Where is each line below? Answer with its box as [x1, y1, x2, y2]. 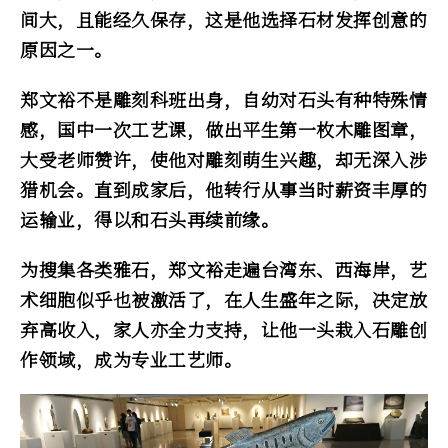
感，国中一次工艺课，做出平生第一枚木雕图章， [20, 116, 427, 142]
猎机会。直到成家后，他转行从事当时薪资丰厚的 [20, 176, 427, 202]
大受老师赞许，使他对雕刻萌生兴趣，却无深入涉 [20, 146, 427, 172]
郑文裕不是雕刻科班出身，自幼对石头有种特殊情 [20, 86, 427, 112]
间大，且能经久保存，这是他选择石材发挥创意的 [20, 6, 427, 32]
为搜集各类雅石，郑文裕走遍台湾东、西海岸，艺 [20, 256, 427, 282]
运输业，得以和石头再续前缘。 [20, 206, 279, 232]
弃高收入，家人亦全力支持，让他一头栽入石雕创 [20, 316, 427, 342]
